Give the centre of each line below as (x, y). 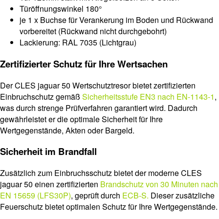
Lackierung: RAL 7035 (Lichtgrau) (78, 43)
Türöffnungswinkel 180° (61, 9)
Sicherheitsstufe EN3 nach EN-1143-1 (148, 96)
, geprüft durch (97, 196)
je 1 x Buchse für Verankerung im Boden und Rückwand (116, 20)
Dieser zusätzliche (182, 196)
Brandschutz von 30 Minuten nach (159, 184)
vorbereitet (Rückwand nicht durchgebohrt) (93, 31)
